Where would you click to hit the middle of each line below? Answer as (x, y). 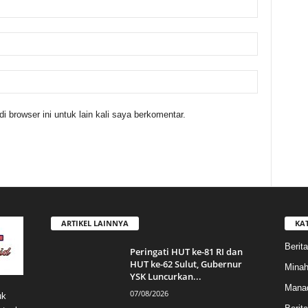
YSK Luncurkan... (165, 277)
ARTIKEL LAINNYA (95, 223)
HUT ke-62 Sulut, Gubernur (186, 264)
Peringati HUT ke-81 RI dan (186, 252)
